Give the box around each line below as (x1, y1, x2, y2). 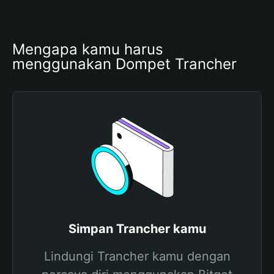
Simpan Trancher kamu (68, 221, 206, 236)
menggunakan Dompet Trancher (12, 55, 237, 73)
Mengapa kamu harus (12, 40, 163, 58)
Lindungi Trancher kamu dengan (43, 249, 231, 264)
